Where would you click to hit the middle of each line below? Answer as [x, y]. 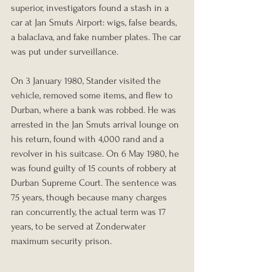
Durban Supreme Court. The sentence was [95, 183]
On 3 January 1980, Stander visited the [87, 81]
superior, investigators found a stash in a [91, 8]
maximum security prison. [61, 241]
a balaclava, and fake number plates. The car [97, 37]
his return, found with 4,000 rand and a [89, 139]
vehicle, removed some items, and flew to [93, 96]
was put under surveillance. [65, 52]
